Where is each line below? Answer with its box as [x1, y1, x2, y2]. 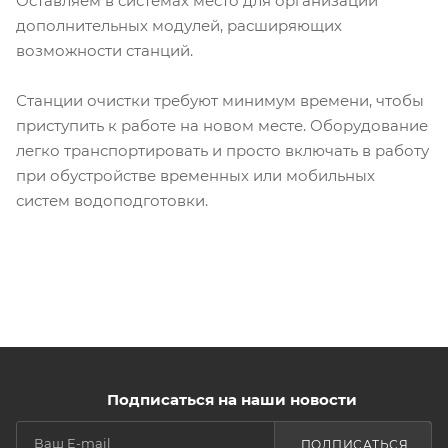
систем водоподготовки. [16, 190, 208, 210]
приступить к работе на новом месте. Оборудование [16, 115, 428, 135]
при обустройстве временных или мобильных [16, 165, 375, 185]
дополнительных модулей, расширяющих [16, 15, 342, 35]
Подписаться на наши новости [107, 389, 357, 409]
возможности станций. [16, 40, 193, 60]
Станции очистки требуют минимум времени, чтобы [16, 90, 424, 110]
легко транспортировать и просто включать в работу [16, 140, 429, 160]
